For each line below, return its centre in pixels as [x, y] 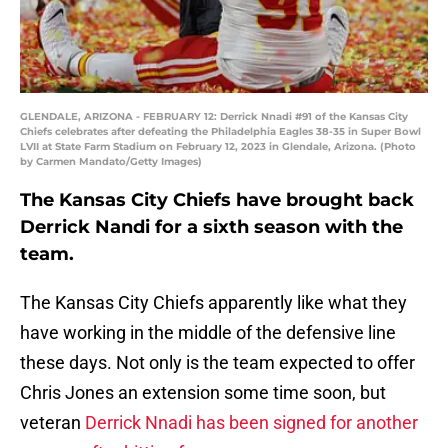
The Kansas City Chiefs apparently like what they [213, 303]
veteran [52, 423]
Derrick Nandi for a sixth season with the [211, 227]
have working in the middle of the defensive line [208, 333]
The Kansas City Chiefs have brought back [217, 200]
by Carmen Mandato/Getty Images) [111, 162]
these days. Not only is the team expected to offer [217, 363]
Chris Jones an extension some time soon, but [203, 393]
